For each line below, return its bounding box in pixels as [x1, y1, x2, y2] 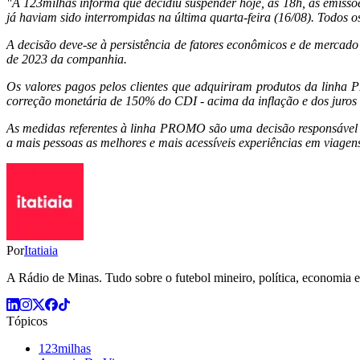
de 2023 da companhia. [6, 51, 130, 66]
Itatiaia [24, 243, 58, 257]
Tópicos [6, 313, 47, 328]
